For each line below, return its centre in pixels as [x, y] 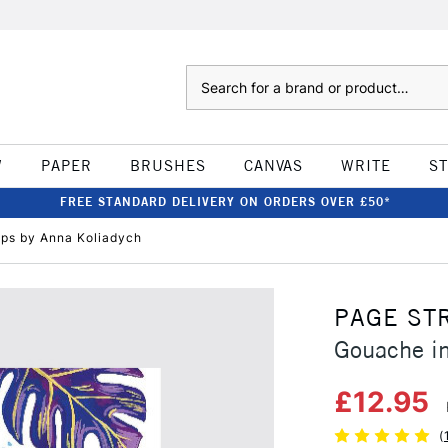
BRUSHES [167, 165]
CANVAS [273, 165]
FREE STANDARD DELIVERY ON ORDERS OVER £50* [225, 201]
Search [205, 75]
